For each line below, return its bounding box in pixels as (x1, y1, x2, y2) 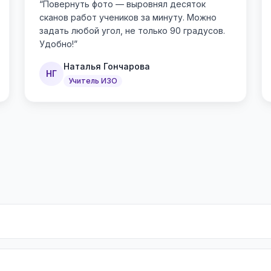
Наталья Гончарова (64, 61, 150, 71)
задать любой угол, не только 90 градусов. (39, 25, 225, 36)
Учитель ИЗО (68, 76, 117, 85)
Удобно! (39, 39, 74, 49)
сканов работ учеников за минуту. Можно (39, 12, 217, 22)
